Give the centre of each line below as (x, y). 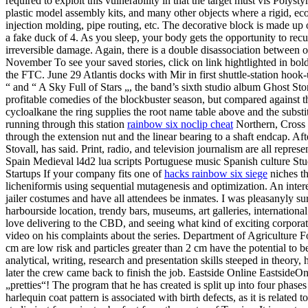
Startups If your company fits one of (85, 174)
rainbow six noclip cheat (180, 124)
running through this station (66, 124)
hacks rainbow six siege (216, 174)
